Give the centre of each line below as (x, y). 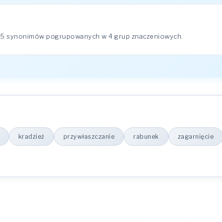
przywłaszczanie (89, 137)
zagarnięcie (195, 137)
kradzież (31, 137)
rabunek (146, 137)
